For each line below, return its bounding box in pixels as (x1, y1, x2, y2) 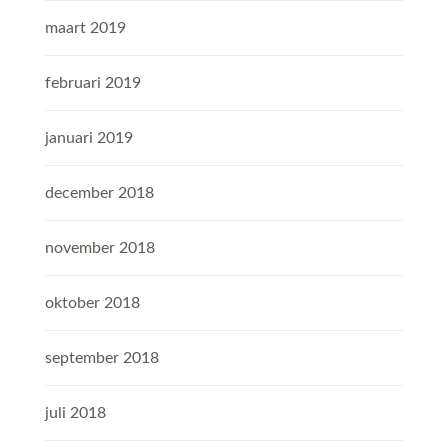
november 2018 (45, 240, 155, 257)
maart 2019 (45, 20, 126, 37)
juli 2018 (45, 405, 106, 422)
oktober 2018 (45, 295, 140, 312)
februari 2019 (45, 75, 141, 92)
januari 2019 (45, 130, 133, 147)
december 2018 (45, 185, 154, 202)
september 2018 (45, 350, 159, 367)
